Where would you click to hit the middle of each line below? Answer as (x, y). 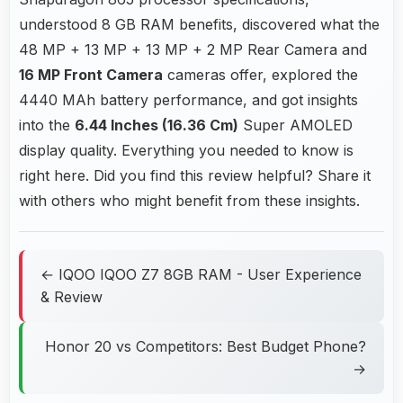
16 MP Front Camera (91, 74)
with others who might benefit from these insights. (189, 200)
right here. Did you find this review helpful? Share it (195, 175)
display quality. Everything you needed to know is (186, 150)
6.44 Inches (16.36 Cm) (157, 125)
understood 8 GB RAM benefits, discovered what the (199, 24)
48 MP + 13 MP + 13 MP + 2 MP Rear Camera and (193, 49)
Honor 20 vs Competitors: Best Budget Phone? (206, 346)
